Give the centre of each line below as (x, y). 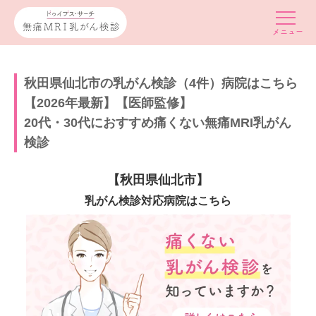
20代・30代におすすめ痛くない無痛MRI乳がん (158, 123)
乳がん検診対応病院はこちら (158, 200)
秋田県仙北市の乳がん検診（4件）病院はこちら (161, 83)
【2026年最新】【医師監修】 (108, 103)
